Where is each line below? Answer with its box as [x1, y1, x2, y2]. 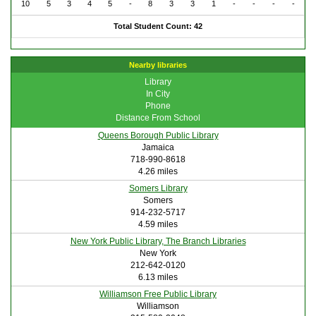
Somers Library [128, 183, 188, 194]
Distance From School [116, 113, 200, 123]
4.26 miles [138, 166, 178, 177]
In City [146, 89, 170, 99]
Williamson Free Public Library [99, 289, 217, 300]
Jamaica [142, 142, 174, 153]
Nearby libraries [129, 61, 187, 70]
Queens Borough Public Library [97, 130, 219, 141]
